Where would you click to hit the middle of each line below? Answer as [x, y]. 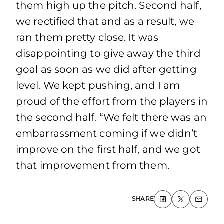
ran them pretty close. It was [87, 37]
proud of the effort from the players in [112, 101]
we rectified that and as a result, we [105, 21]
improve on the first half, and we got [108, 149]
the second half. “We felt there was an [111, 117]
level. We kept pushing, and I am [98, 85]
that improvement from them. [93, 165]
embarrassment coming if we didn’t [107, 133]
